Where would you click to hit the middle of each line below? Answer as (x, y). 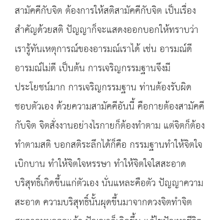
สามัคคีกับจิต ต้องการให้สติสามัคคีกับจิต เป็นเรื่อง (105, 11)
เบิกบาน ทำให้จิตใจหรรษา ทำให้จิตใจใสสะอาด (100, 164)
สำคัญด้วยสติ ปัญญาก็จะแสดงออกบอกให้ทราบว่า (107, 30)
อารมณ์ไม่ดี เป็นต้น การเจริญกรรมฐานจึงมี (93, 69)
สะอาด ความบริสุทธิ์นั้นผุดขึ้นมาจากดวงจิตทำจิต (103, 203)
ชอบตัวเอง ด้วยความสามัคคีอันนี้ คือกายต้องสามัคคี (110, 107)
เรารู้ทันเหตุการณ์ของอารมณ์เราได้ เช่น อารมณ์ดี (103, 49)
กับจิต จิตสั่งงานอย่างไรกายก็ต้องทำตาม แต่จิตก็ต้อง (110, 126)
